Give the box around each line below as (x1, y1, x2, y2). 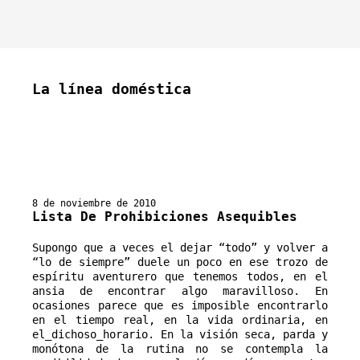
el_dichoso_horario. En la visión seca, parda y (32, 327, 328, 341)
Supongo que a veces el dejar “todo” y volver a (32, 240, 328, 254)
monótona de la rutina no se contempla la (32, 342, 328, 355)
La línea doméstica (32, 80, 191, 97)
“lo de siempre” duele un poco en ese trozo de (32, 255, 328, 268)
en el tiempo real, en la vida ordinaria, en (32, 313, 328, 326)
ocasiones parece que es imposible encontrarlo (32, 298, 328, 312)
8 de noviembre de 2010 (32, 197, 156, 209)
